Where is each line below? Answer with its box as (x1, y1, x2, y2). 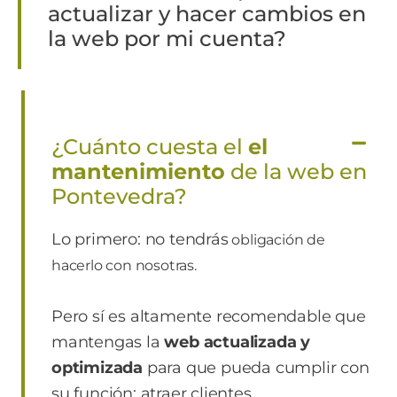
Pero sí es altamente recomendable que (51, 307, 366, 327)
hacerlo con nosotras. (51, 257, 197, 275)
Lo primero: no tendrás (51, 230, 229, 250)
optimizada (51, 358, 144, 378)
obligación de (228, 231, 325, 249)
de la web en (225, 159, 367, 185)
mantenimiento (51, 159, 225, 185)
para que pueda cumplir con (143, 358, 370, 378)
